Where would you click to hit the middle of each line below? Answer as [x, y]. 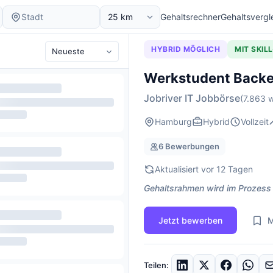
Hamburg [173, 122]
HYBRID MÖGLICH [186, 49]
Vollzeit [255, 122]
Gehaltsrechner [190, 17]
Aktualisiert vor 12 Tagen [204, 169]
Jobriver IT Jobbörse [192, 98]
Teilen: [156, 265]
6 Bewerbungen [189, 146]
